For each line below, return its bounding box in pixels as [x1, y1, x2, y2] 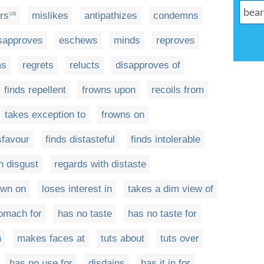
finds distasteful [45, 134, 115, 146]
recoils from [151, 84, 204, 96]
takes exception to [5, 109, 85, 121]
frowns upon [82, 84, 136, 96]
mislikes [32, 10, 68, 22]
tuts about [101, 233, 144, 245]
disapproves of [115, 60, 180, 71]
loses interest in [42, 183, 112, 195]
